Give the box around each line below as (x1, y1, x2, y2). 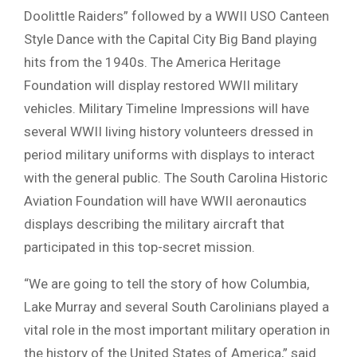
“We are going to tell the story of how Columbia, (24, 276, 309, 292)
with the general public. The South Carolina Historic (24, 170, 328, 186)
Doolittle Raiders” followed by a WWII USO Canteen (24, 8, 329, 25)
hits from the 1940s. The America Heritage (24, 54, 280, 71)
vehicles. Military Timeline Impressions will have (24, 100, 309, 117)
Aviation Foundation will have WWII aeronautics (24, 193, 307, 210)
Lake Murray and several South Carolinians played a (24, 299, 329, 316)
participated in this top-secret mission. (24, 239, 255, 256)
